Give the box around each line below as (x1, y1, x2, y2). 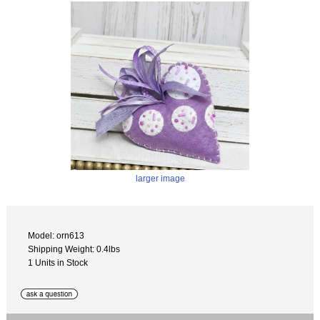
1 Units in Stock (28, 257, 89, 267)
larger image (135, 174, 185, 184)
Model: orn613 (28, 230, 85, 240)
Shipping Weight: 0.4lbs (28, 244, 121, 254)
